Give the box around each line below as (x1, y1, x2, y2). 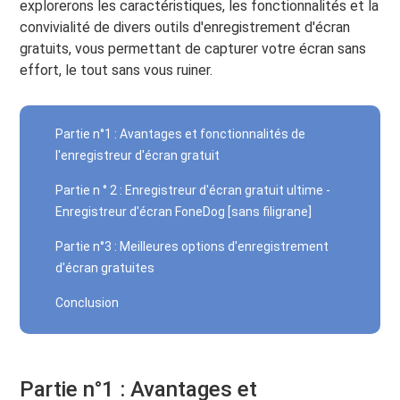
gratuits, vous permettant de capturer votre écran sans (20, 40, 367, 57)
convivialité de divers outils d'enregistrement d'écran (20, 19, 351, 36)
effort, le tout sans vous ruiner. (20, 62, 213, 79)
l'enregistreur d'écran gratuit (55, 148, 221, 162)
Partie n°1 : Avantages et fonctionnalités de (55, 127, 306, 141)
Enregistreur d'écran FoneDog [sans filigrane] (55, 204, 312, 219)
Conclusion (55, 296, 120, 310)
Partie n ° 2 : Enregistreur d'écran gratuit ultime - (55, 183, 331, 197)
